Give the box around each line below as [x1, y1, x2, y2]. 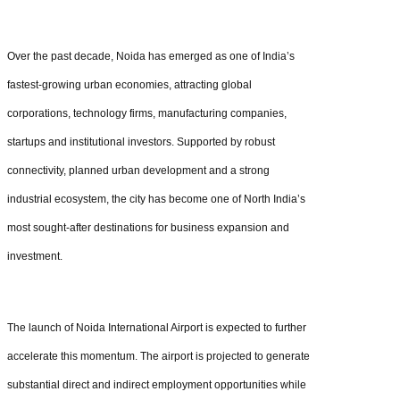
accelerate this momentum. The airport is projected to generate [7, 349, 310, 362]
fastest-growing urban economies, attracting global [7, 78, 252, 91]
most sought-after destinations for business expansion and [7, 221, 289, 234]
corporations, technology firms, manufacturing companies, [7, 106, 287, 120]
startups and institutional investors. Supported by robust [7, 135, 275, 148]
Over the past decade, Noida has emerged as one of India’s [7, 49, 295, 62]
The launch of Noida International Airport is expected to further [7, 321, 306, 334]
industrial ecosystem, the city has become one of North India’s [7, 192, 305, 205]
